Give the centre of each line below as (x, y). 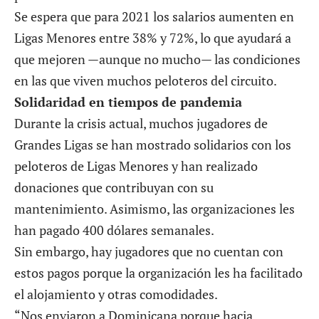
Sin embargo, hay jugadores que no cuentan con (149, 251)
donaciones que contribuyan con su (114, 187)
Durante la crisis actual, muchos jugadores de (141, 123)
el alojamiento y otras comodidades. (116, 294)
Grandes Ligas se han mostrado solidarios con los (153, 144)
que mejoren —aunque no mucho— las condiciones (157, 59)
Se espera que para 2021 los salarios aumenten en (154, 16)
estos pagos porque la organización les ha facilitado (158, 272)
